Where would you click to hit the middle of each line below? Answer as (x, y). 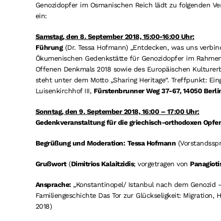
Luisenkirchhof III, (64, 91)
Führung (49, 47)
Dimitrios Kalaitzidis (102, 164)
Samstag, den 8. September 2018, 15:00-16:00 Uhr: (115, 37)
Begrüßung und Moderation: (80, 143)
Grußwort (51, 164)
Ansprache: (53, 184)
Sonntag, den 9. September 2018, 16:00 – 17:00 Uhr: (117, 111)
